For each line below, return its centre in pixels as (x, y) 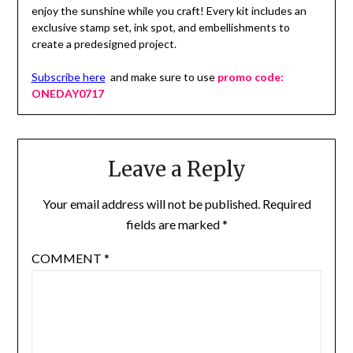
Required (286, 203)
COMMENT (67, 258)
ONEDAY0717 (67, 94)
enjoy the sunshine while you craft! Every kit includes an (169, 11)
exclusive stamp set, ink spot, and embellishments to (160, 28)
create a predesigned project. (104, 44)
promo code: (250, 77)
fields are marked (174, 224)
